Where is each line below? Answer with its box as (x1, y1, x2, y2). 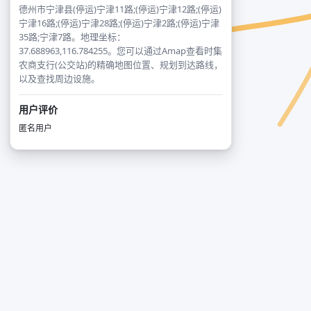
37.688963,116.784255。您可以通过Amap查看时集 (19, 44, 222, 57)
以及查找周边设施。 (19, 72, 100, 85)
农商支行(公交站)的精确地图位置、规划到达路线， (19, 58, 223, 71)
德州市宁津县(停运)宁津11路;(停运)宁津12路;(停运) (19, 3, 221, 15)
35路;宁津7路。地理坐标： (19, 31, 126, 43)
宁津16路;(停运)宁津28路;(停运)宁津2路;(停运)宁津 (19, 17, 219, 29)
